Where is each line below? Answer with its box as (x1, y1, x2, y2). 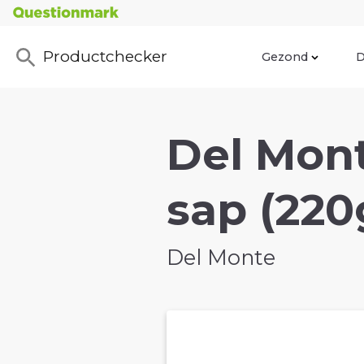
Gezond (262, 49, 308, 64)
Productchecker (43, 46, 167, 67)
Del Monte (167, 245, 275, 271)
